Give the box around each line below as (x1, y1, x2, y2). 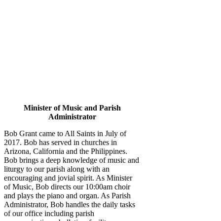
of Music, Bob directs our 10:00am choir (4, 182, 130, 191)
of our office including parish (4, 209, 94, 218)
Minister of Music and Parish (23, 103, 121, 112)
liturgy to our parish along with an (4, 164, 110, 173)
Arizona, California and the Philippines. (4, 147, 127, 155)
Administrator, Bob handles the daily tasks (4, 200, 135, 209)
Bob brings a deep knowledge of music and (4, 155, 139, 164)
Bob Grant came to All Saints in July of (4, 129, 126, 138)
